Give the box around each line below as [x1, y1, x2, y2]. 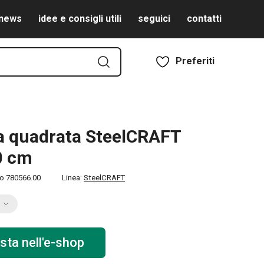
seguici [138, 13, 170, 24]
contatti [187, 13, 222, 24]
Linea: [62, 173, 84, 182]
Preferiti [176, 55, 214, 67]
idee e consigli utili [38, 13, 121, 24]
